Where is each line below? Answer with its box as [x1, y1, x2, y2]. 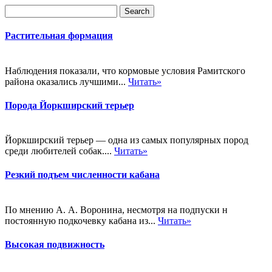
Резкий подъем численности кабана [5, 169, 160, 180]
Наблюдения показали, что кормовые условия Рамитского [5, 65, 245, 76]
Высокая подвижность [5, 239, 104, 250]
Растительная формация [5, 30, 113, 41]
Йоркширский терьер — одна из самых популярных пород [5, 135, 248, 146]
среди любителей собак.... [5, 146, 114, 157]
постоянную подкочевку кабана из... [5, 215, 158, 226]
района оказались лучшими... [5, 76, 128, 87]
